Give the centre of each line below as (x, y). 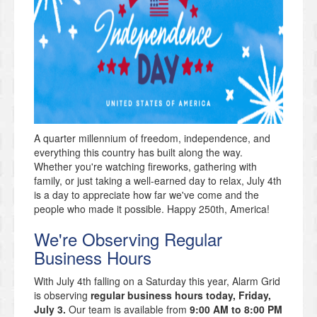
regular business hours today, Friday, (181, 295)
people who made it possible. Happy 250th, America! (152, 208)
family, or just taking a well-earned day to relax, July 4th (158, 180)
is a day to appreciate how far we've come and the (146, 194)
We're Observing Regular (128, 238)
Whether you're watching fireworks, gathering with (145, 166)
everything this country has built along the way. (138, 152)
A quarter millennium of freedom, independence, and (152, 138)
